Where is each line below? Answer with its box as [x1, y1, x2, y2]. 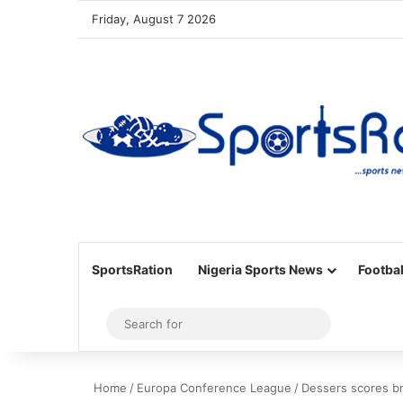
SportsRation [92, 262, 173, 277]
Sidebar [100, 315, 152, 333]
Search [319, 315, 367, 332]
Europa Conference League [137, 381, 291, 395]
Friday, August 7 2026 [92, 12, 216, 26]
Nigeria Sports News [198, 262, 323, 277]
